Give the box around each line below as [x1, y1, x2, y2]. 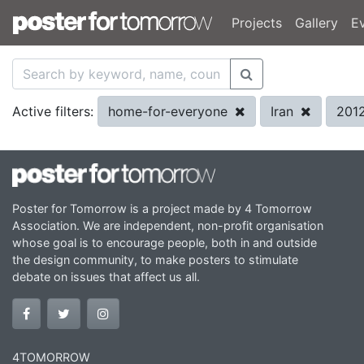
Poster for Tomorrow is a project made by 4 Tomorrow [12, 201, 312, 215]
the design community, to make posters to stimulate [12, 252, 298, 266]
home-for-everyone [108, 103, 232, 119]
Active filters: [12, 103, 93, 120]
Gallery [295, 15, 338, 31]
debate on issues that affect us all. [12, 269, 200, 284]
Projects [232, 15, 282, 31]
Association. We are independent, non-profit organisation [12, 218, 323, 232]
